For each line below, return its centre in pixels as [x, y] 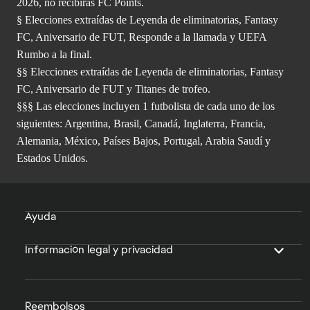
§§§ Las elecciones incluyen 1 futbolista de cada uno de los [146, 106]
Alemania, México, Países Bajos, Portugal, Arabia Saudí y [144, 140]
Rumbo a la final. [54, 54]
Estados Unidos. [52, 158]
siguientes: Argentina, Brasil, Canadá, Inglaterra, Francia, [141, 123]
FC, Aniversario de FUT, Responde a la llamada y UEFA [142, 37]
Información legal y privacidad [99, 249]
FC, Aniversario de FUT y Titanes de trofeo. [113, 89]
